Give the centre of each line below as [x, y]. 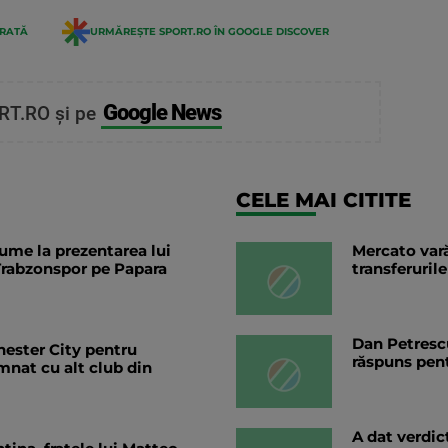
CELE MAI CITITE [323, 199]
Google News [161, 111]
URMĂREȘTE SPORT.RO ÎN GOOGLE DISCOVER [209, 31]
